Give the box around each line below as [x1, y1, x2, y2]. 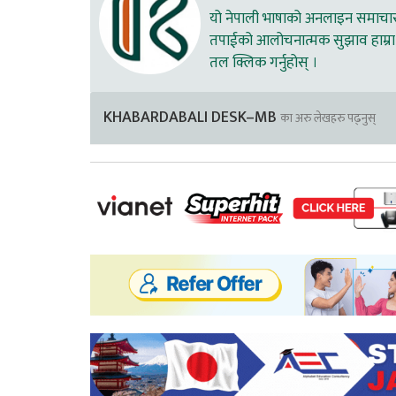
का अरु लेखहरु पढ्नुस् [280, 109, 376, 129]
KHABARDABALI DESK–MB [103, 104, 280, 132]
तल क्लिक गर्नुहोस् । [209, 50, 318, 76]
